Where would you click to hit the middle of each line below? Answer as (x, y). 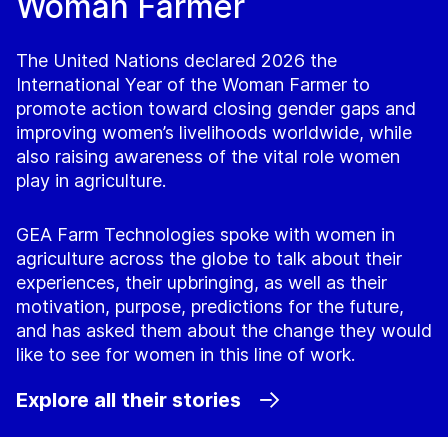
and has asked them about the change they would (224, 331)
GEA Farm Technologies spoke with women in (205, 235)
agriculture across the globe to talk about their (209, 259)
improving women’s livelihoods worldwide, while (214, 133)
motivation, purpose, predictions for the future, (210, 307)
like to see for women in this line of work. (185, 355)
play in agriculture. (91, 181)
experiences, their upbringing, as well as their (201, 283)
